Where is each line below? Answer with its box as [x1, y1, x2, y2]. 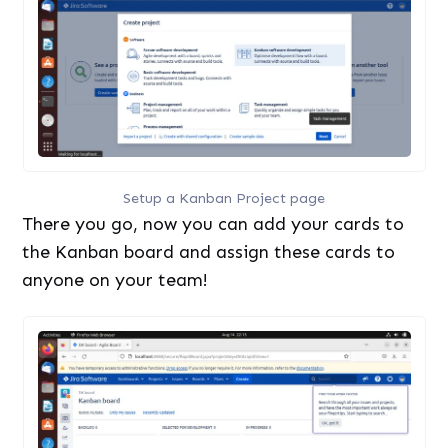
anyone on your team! [22, 269, 209, 292]
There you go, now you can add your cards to [22, 213, 405, 236]
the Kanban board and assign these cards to [22, 241, 396, 264]
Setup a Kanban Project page [123, 189, 325, 208]
